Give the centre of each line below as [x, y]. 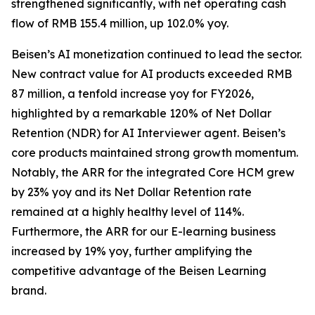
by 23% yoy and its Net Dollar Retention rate [131, 192]
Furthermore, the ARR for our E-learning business [143, 231]
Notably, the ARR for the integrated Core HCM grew [153, 172]
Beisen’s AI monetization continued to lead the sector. [156, 54]
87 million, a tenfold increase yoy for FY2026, [133, 94]
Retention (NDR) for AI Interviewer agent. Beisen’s [148, 133]
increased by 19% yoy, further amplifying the [132, 251]
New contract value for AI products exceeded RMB [152, 74]
